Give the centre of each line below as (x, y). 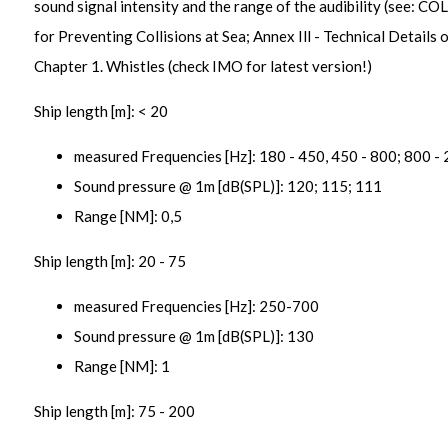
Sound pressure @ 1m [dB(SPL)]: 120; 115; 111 (227, 186)
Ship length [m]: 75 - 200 (114, 411)
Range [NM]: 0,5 (127, 216)
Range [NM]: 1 (121, 366)
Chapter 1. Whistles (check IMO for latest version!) (202, 66)
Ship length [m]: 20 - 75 (109, 261)
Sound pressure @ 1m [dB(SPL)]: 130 (193, 336)
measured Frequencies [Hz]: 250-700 (196, 306)
